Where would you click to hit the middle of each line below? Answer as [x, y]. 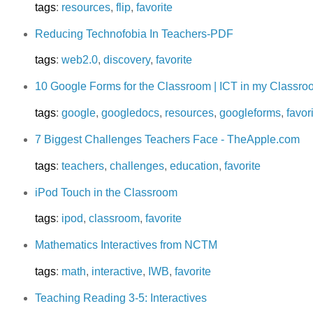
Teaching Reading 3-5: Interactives [121, 298]
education [194, 166]
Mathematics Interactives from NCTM [126, 245]
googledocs [130, 113]
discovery [126, 60]
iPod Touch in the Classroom [106, 192]
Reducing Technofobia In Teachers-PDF [134, 34]
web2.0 [79, 60]
